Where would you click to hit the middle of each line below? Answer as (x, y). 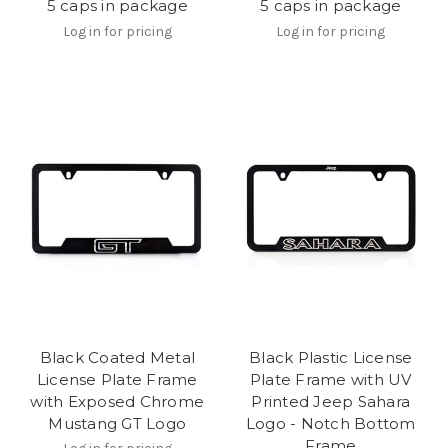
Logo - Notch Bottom (330, 423)
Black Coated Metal (117, 357)
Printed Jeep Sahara (331, 401)
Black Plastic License (331, 357)
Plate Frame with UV (330, 379)
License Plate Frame (117, 379)
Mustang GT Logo (117, 423)
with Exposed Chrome (117, 401)
